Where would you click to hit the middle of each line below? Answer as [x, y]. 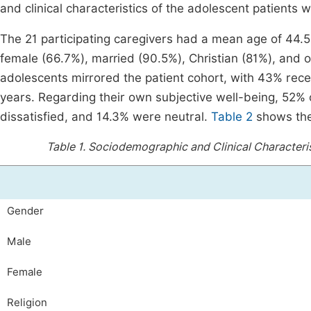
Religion [27, 303]
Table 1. [67, 147]
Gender [25, 211]
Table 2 [232, 117]
